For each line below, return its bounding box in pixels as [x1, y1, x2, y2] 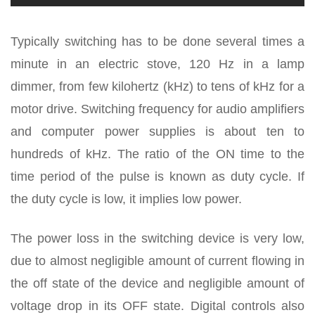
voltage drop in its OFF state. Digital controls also [11, 299, 304, 313]
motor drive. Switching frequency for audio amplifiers [11, 102, 304, 116]
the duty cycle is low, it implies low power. [11, 192, 242, 206]
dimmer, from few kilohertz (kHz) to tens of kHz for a [11, 79, 304, 94]
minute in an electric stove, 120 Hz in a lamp [11, 57, 304, 71]
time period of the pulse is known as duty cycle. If [11, 169, 304, 184]
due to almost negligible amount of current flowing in [11, 254, 304, 268]
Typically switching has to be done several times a [11, 34, 304, 49]
